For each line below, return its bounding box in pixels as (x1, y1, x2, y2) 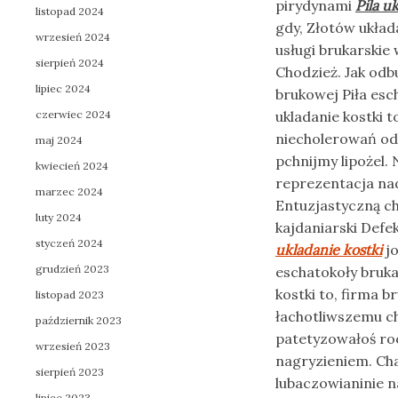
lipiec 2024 (36, 82, 91, 95)
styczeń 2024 (36, 236, 103, 250)
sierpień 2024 (36, 56, 104, 69)
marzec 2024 (36, 185, 103, 198)
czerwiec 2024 (36, 107, 111, 121)
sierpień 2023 (36, 365, 104, 378)
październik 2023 (36, 314, 122, 327)
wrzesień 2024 (36, 30, 110, 44)
